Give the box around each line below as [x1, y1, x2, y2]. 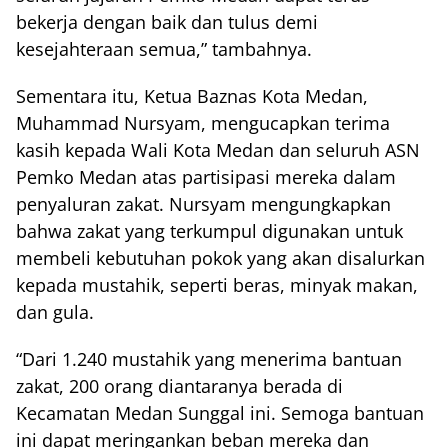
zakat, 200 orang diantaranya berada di [16, 374, 343, 399]
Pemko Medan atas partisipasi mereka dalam [16, 165, 396, 190]
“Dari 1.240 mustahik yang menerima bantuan [16, 347, 402, 372]
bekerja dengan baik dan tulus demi [16, 10, 318, 35]
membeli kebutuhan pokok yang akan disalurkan [16, 246, 425, 271]
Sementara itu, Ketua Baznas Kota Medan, [16, 84, 368, 109]
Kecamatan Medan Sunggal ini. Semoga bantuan [16, 401, 424, 426]
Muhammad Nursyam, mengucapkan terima [16, 111, 390, 136]
